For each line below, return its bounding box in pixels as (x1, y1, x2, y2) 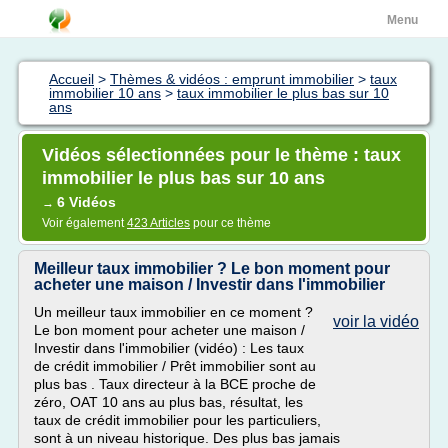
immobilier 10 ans (49, 85, 161, 101)
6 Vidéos (57, 194, 116, 210)
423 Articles (127, 216, 190, 230)
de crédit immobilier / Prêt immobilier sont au (34, 358, 316, 374)
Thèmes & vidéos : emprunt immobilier (110, 71, 354, 87)
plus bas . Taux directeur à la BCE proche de (34, 376, 316, 392)
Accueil (49, 71, 94, 87)
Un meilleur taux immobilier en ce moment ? (34, 304, 313, 320)
